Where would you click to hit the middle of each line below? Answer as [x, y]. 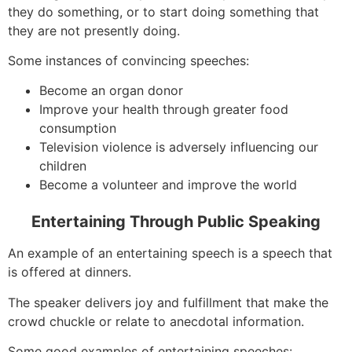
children [63, 166]
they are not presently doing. [94, 30]
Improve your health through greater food [164, 110]
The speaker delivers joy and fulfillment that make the [168, 302]
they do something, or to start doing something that [163, 11]
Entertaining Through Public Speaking [176, 222]
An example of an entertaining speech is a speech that [170, 253]
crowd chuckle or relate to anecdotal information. [156, 321]
